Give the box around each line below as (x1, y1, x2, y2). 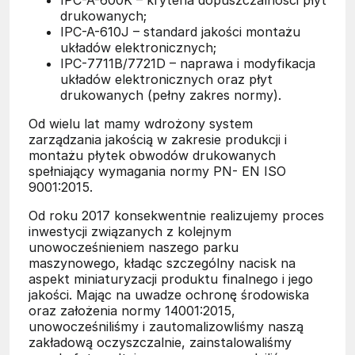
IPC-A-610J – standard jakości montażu (60, 23, 300, 40)
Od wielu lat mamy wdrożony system (29, 115, 253, 132)
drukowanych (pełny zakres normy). (60, 86, 281, 103)
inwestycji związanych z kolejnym (29, 223, 231, 239)
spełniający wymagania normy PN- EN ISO (29, 162, 286, 179)
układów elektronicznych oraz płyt (60, 71, 273, 87)
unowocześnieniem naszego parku (29, 239, 239, 255)
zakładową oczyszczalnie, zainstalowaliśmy (29, 334, 292, 350)
